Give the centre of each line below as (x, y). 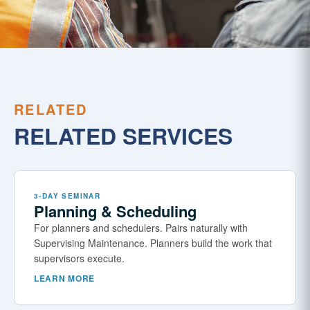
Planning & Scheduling (115, 211)
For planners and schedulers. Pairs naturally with (141, 228)
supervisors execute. (79, 258)
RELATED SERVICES (123, 136)
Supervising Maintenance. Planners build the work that (153, 243)
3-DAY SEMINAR (67, 196)
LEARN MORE (65, 278)
